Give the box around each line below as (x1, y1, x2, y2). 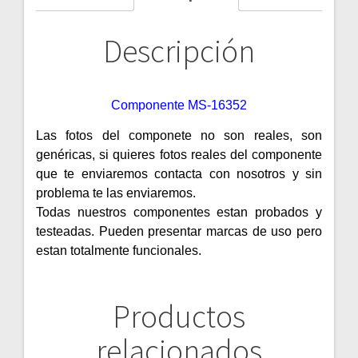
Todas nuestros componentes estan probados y (36, 205, 322, 220)
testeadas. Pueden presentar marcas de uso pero (36, 225, 322, 239)
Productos (113, 296, 245, 337)
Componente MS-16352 (111, 98, 247, 113)
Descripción (103, 31, 255, 72)
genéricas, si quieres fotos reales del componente (36, 148, 322, 162)
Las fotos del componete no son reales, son (36, 129, 322, 143)
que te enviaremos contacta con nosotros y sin (36, 167, 322, 181)
